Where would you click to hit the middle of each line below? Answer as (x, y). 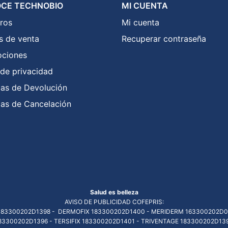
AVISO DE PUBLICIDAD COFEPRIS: (114, 202)
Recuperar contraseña (164, 38)
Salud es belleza (114, 192)
